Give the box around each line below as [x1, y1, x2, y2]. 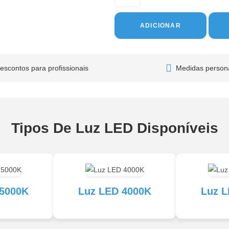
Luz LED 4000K [78, 186, 151, 197]
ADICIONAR [140, 21, 181, 29]
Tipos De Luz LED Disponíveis [11, 120, 218, 136]
